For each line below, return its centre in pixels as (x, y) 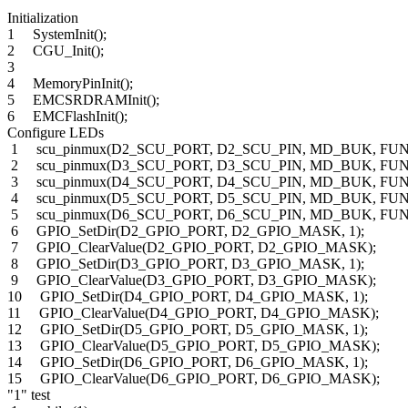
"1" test (29, 394)
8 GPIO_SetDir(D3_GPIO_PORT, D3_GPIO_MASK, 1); (186, 263)
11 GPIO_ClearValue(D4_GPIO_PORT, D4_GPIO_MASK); (193, 312)
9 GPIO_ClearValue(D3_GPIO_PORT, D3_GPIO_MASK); (192, 280)
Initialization (43, 17)
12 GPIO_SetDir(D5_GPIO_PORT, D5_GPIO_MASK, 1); (188, 329)
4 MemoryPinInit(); (70, 83)
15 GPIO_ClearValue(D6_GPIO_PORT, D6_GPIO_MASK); (194, 378)
